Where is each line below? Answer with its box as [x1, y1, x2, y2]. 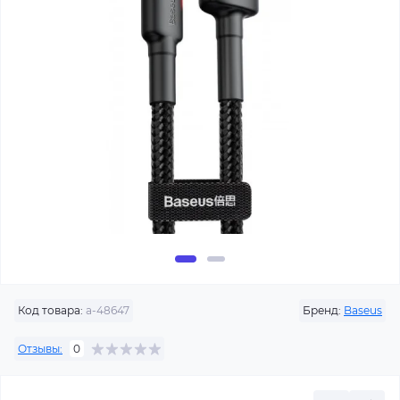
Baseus [344, 304, 382, 317]
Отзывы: [18, 341, 62, 355]
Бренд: [303, 304, 341, 317]
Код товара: [18, 304, 83, 317]
